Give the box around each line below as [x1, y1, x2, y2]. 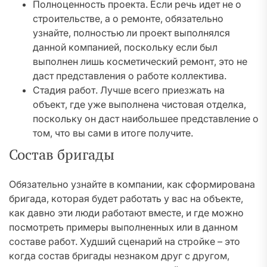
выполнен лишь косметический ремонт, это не [33, 55, 247, 68]
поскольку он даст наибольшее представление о [33, 113, 259, 125]
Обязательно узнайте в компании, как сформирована [9, 178, 255, 191]
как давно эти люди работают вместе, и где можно [9, 207, 244, 219]
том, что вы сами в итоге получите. [33, 127, 193, 139]
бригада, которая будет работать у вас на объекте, [9, 193, 243, 205]
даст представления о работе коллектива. [33, 70, 226, 82]
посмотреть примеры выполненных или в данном [9, 221, 238, 234]
